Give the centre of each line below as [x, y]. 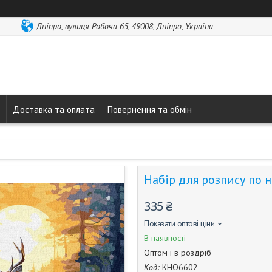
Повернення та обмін [150, 109]
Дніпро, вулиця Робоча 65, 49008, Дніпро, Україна [125, 26]
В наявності [165, 238]
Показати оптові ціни [179, 223]
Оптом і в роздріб [178, 253]
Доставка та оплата [54, 109]
